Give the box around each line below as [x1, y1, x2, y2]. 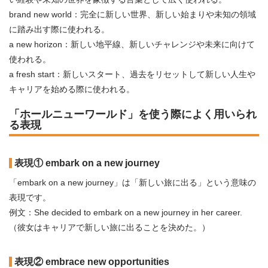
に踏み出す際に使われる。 [9, 25, 109, 34]
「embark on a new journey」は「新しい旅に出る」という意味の [9, 178, 256, 187]
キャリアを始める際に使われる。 [9, 84, 135, 94]
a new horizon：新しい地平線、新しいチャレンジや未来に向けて [9, 39, 255, 49]
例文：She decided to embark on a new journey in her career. [9, 208, 242, 217]
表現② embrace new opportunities [14, 257, 169, 267]
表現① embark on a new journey [14, 158, 160, 168]
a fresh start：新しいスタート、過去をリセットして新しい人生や [9, 69, 255, 79]
